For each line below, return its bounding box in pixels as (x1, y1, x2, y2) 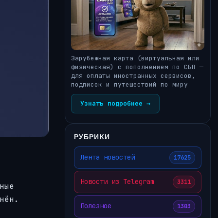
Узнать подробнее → (80, 98, 150, 107)
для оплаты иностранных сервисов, (71, 71, 196, 80)
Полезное (80, 201, 111, 211)
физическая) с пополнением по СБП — (71, 62, 203, 71)
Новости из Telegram (80, 177, 154, 186)
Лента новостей (80, 153, 135, 162)
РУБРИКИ (74, 132, 110, 141)
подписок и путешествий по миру (71, 80, 188, 89)
